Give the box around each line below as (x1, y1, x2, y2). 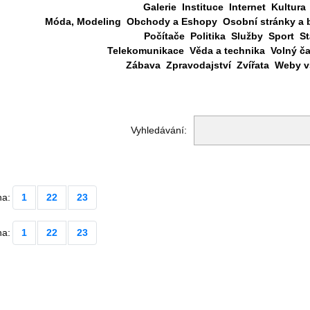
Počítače (143, 30, 185, 42)
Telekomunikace (107, 45, 184, 56)
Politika (190, 30, 226, 42)
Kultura (271, 1, 306, 12)
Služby (230, 30, 263, 42)
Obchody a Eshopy (127, 16, 217, 27)
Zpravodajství (165, 60, 231, 71)
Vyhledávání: (130, 125, 187, 136)
